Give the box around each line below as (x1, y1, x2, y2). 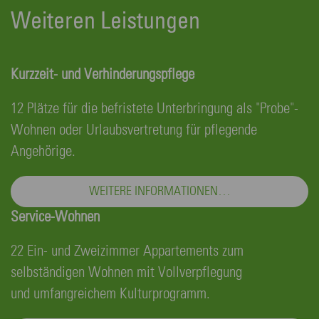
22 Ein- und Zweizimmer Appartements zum (11, 244, 244, 259)
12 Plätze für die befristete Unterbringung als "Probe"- (11, 101, 298, 117)
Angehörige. (11, 144, 75, 159)
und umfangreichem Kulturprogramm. (11, 286, 210, 302)
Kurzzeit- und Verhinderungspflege (11, 67, 194, 83)
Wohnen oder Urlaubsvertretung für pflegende (11, 122, 257, 138)
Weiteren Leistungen (11, 10, 200, 33)
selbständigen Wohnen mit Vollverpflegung (11, 265, 242, 281)
